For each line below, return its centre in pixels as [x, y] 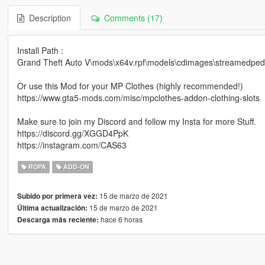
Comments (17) [131, 18]
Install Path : [40, 51]
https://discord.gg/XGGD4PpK [72, 133]
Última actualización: [52, 208]
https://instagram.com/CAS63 [72, 145]
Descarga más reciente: [58, 220]
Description [47, 18]
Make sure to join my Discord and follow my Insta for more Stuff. [136, 122]
